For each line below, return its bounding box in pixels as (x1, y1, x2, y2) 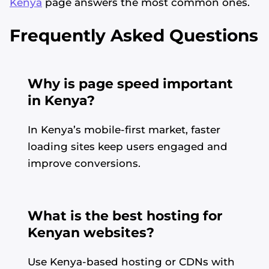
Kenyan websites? (28, 225, 154, 241)
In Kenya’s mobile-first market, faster (28, 124, 220, 136)
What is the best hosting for (28, 208, 222, 225)
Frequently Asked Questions (10, 25, 258, 46)
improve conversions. (28, 157, 141, 170)
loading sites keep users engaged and (28, 141, 228, 153)
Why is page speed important (28, 76, 233, 92)
